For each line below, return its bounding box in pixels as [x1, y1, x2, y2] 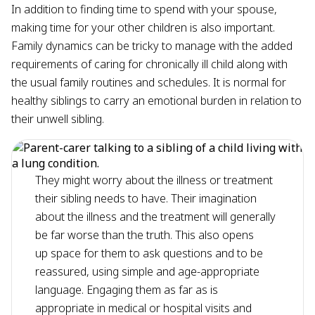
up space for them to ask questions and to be [35, 245, 264, 261]
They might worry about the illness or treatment [35, 172, 274, 188]
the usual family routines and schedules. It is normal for [11, 74, 286, 90]
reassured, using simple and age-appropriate [35, 263, 260, 279]
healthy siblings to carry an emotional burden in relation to [11, 92, 302, 108]
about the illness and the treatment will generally [35, 208, 276, 224]
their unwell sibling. [11, 110, 110, 127]
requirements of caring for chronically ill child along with [11, 56, 288, 72]
